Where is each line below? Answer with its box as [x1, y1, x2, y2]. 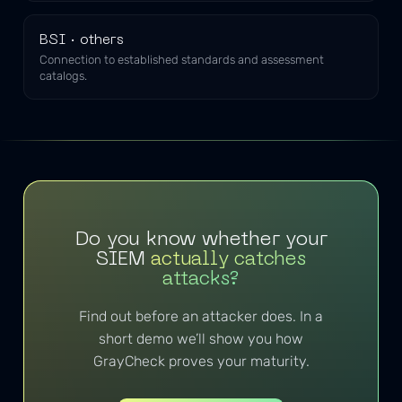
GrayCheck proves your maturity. [92, 353, 310, 371]
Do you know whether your [74, 230, 328, 249]
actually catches [151, 249, 306, 269]
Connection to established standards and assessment [39, 52, 325, 66]
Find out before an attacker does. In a [79, 308, 323, 326]
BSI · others [39, 32, 125, 48]
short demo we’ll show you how [99, 330, 303, 348]
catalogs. [39, 68, 88, 83]
